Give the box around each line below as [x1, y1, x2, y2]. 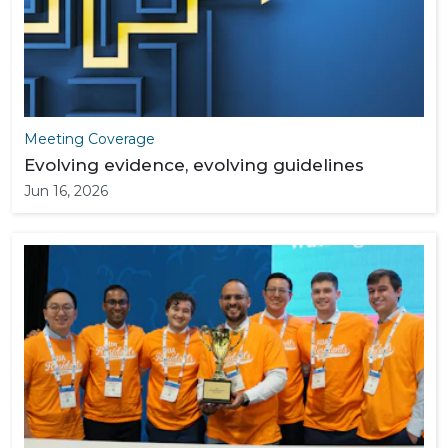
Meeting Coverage [24, 130, 155, 148]
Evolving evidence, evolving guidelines [24, 155, 364, 175]
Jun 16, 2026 [24, 182, 108, 200]
